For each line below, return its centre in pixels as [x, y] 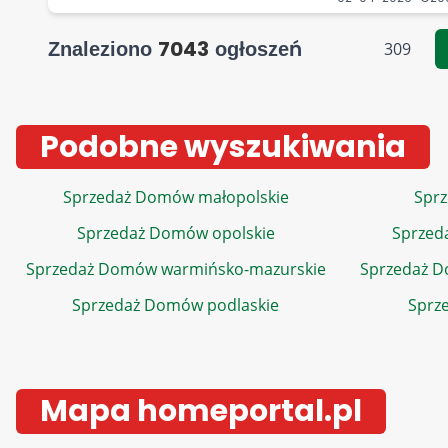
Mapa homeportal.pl [201, 411]
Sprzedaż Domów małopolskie [175, 197]
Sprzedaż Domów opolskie [175, 233]
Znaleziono [103, 49]
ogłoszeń [255, 49]
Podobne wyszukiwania [223, 147]
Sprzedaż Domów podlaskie [175, 305]
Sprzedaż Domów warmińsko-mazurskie [175, 269]
